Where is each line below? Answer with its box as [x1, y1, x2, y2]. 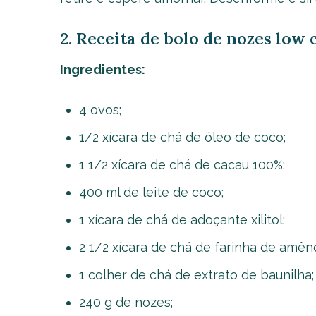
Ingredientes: [59, 62, 145, 77]
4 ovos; [78, 102, 121, 117]
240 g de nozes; [78, 295, 173, 310]
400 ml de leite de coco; [78, 185, 224, 200]
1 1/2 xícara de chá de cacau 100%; [78, 157, 285, 172]
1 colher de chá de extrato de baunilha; [78, 267, 314, 282]
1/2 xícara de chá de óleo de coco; [78, 130, 286, 145]
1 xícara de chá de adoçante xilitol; [78, 212, 285, 227]
